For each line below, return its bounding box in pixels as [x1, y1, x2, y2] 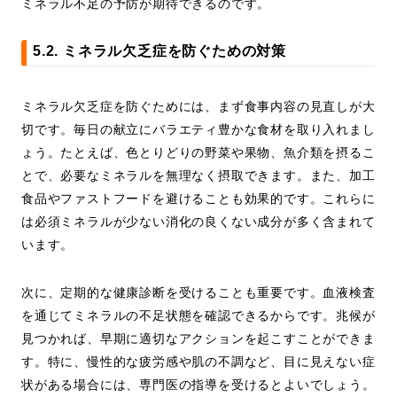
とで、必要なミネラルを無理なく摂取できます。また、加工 [21, 168, 376, 183]
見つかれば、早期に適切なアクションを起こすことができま [21, 331, 376, 346]
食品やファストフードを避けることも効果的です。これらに [21, 191, 376, 206]
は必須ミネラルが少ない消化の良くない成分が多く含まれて [21, 214, 376, 230]
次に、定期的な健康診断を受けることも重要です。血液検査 [21, 285, 376, 300]
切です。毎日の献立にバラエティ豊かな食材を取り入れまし [21, 122, 376, 137]
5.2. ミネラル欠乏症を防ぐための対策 [33, 43, 286, 59]
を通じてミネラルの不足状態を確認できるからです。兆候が [21, 308, 376, 323]
